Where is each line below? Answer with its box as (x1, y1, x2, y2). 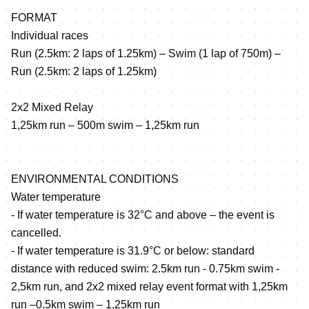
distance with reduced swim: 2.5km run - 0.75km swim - (11, 262, 279, 275)
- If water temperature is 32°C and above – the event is (11, 208, 275, 221)
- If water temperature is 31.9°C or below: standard (11, 244, 255, 257)
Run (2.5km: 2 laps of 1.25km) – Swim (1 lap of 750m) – (11, 47, 281, 59)
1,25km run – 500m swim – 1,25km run (11, 119, 199, 131)
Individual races (11, 29, 88, 41)
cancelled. (11, 226, 61, 239)
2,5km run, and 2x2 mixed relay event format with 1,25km (11, 280, 288, 292)
